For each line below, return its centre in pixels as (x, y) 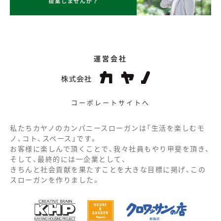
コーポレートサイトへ (110, 103)
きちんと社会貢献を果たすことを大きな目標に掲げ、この (108, 169)
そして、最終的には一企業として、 (68, 159)
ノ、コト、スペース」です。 (54, 138)
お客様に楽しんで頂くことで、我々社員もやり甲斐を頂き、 (110, 149)
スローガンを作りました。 (55, 180)
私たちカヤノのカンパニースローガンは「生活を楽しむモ (107, 128)
